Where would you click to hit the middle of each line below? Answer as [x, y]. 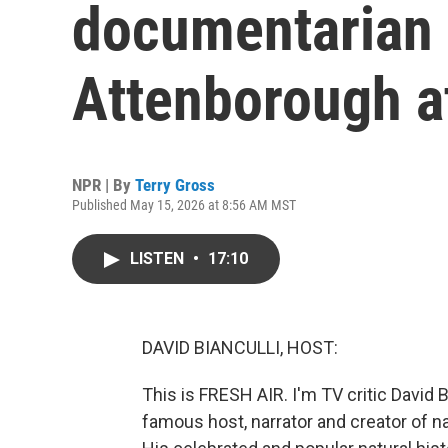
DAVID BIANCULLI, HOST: [240, 347]
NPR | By [103, 185]
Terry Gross [175, 185]
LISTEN [159, 258]
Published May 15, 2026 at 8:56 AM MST [184, 205]
